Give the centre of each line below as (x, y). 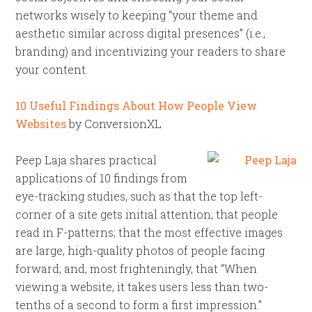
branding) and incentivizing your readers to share (151, 51)
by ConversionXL (114, 124)
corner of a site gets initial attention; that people (147, 214)
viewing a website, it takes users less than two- (142, 287)
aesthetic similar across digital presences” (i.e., (141, 33)
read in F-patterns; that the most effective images (149, 232)
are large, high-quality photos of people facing (140, 250)
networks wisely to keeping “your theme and (137, 15)
